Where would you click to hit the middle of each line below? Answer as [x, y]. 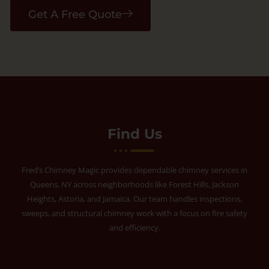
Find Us [134, 134]
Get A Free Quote [75, 14]
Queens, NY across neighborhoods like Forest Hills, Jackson [134, 184]
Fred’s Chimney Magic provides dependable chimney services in [134, 170]
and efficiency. [134, 227]
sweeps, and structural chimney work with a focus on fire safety [134, 213]
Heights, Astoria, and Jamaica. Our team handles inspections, [134, 198]
